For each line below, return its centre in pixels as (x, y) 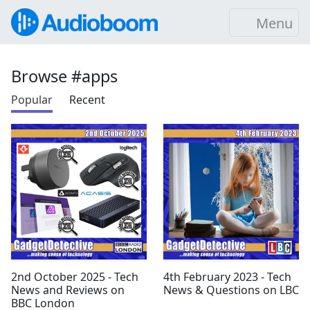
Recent (87, 100)
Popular (32, 100)
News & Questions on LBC (231, 290)
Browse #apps (64, 76)
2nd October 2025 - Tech (75, 277)
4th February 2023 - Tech (227, 277)
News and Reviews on (68, 290)
